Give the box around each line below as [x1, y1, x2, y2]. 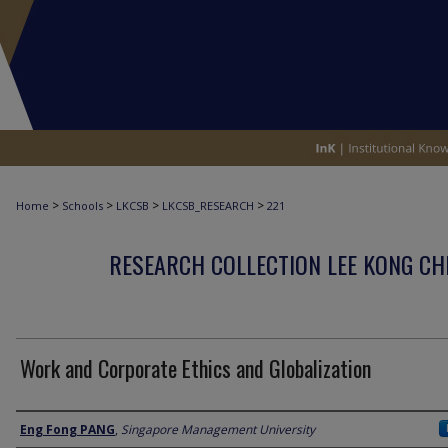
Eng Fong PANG [20, 421, 115, 438]
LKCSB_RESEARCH [162, 198, 254, 213]
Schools [62, 198, 103, 213]
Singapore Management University [121, 421, 315, 438]
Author [16, 414, 67, 444]
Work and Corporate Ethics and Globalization [20, 352, 371, 384]
